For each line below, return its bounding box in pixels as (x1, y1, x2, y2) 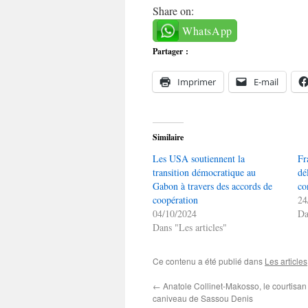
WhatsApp (182, 23, 232, 38)
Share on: (153, 3, 194, 18)
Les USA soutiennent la (153, 152, 245, 165)
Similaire (153, 131, 184, 143)
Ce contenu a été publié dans (153, 255, 265, 267)
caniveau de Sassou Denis (153, 292, 253, 304)
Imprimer (177, 76, 216, 88)
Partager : (153, 45, 188, 57)
